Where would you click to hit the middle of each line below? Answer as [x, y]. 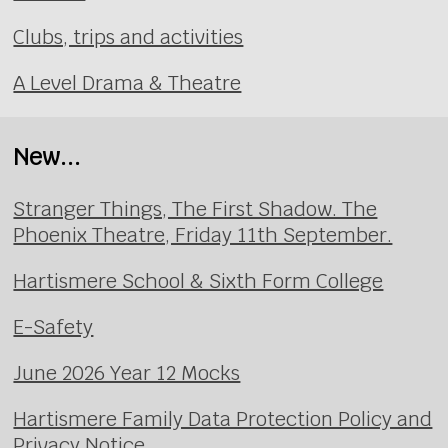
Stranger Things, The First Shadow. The [195, 208]
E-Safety [53, 326]
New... [47, 157]
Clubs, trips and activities [128, 36]
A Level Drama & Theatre [127, 82]
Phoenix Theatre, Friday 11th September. [203, 234]
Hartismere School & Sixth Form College [198, 280]
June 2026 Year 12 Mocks [127, 372]
